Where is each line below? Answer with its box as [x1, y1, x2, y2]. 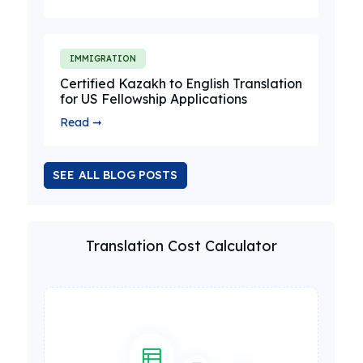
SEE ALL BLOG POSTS [53, 168, 178, 182]
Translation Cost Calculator [85, 237, 277, 255]
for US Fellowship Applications [60, 91, 247, 107]
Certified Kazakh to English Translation [60, 75, 302, 92]
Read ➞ [60, 115, 102, 130]
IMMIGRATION [70, 53, 136, 64]
